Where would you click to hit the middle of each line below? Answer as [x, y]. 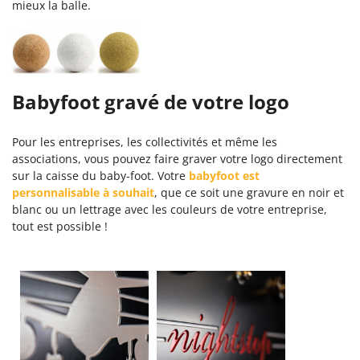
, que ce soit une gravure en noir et [249, 192]
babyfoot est [224, 175]
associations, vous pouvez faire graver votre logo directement [177, 158]
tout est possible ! [60, 226]
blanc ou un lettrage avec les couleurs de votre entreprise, [170, 209]
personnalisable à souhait [83, 192]
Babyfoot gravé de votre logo [151, 101]
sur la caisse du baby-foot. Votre [100, 175]
